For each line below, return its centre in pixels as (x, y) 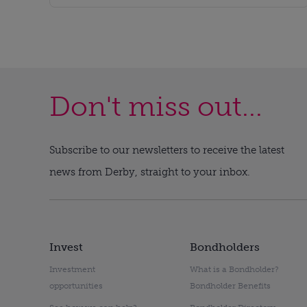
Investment (72, 270)
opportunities (76, 286)
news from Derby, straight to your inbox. (150, 172)
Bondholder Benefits (230, 286)
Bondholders (224, 247)
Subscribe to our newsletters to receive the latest (167, 150)
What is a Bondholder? (234, 270)
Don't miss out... (156, 107)
